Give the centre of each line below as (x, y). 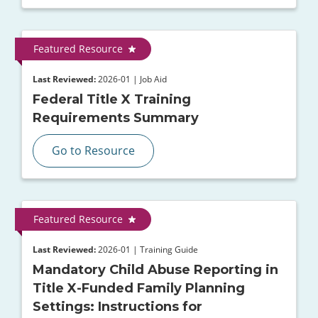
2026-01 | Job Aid (131, 79)
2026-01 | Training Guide (147, 250)
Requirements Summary (116, 118)
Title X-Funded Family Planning (139, 289)
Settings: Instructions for (117, 307)
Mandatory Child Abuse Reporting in (155, 270)
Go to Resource (93, 151)
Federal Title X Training (112, 100)
